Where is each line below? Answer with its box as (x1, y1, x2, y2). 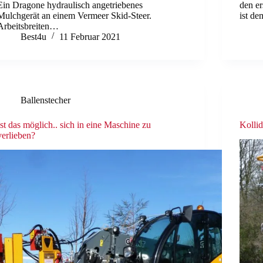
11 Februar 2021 (59, 31, 121, 42)
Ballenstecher (21, 95, 71, 105)
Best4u (21, 31, 47, 42)
